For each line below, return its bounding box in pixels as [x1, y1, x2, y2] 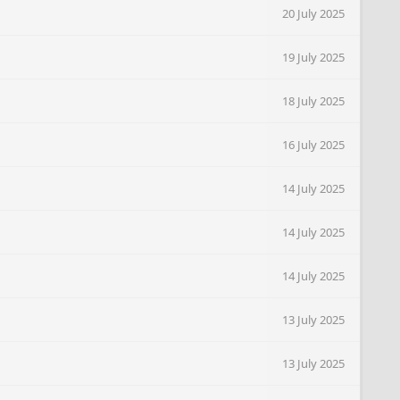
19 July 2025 [281, 49, 345, 65]
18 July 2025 [281, 93, 345, 109]
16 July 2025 [281, 137, 345, 153]
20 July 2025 [281, 5, 345, 21]
